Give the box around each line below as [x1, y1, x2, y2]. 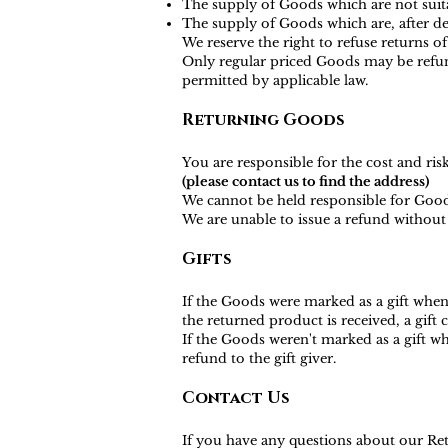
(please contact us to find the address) [182, 173, 429, 190]
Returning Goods [182, 109, 345, 131]
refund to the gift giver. [182, 350, 336, 367]
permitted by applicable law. [182, 72, 368, 89]
